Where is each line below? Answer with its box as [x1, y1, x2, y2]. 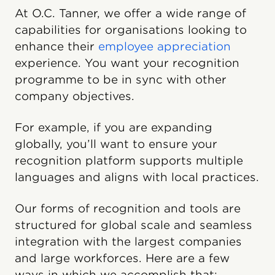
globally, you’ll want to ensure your [15, 137, 217, 150]
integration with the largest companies [15, 234, 242, 248]
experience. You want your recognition [15, 56, 239, 69]
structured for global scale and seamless [15, 218, 252, 231]
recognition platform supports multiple [15, 153, 243, 167]
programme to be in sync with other [15, 72, 227, 86]
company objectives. [15, 89, 134, 103]
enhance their [15, 39, 98, 53]
